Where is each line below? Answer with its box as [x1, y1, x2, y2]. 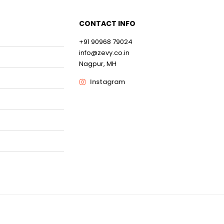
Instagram [90, 77, 125, 86]
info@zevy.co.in [78, 48, 129, 57]
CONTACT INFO [78, 18, 135, 28]
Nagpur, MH [78, 59, 116, 68]
